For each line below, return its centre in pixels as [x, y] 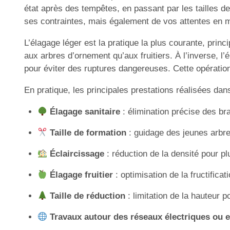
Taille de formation [88, 133]
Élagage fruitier [81, 175]
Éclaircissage [77, 154]
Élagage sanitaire [85, 112]
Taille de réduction [87, 196]
